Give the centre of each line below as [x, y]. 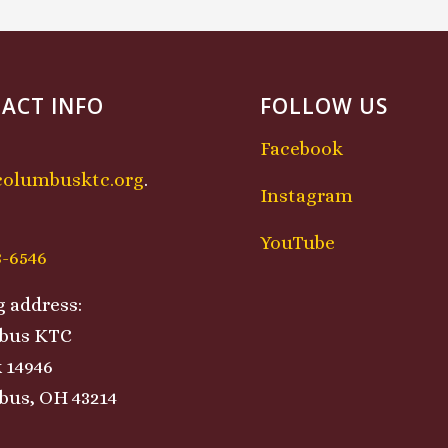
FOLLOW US [324, 105]
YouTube [298, 243]
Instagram [307, 196]
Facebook [302, 149]
